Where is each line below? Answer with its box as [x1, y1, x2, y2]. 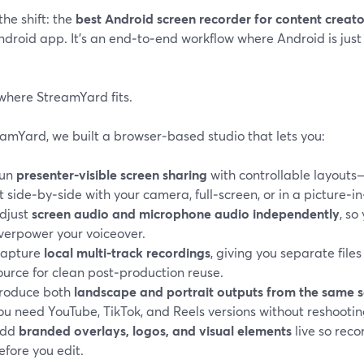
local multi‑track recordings [44, 243, 210, 261]
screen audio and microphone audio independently [32, 204, 340, 222]
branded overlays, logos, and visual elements [19, 321, 292, 339]
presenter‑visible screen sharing [16, 165, 207, 183]
